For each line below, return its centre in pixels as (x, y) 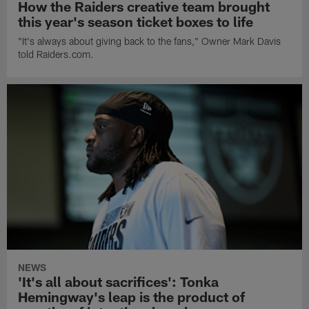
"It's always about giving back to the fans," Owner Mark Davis (150, 41)
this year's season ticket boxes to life (136, 21)
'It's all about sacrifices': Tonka (119, 282)
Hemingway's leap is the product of (132, 297)
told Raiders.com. (56, 54)
